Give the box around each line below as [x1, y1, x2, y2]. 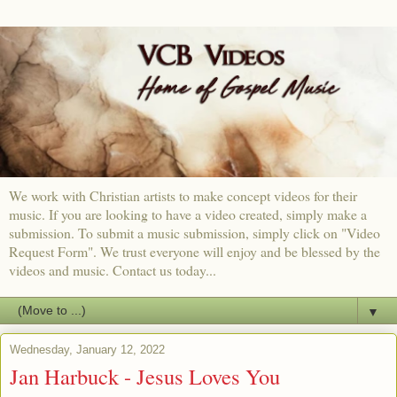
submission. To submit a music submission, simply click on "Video [9, 222, 380, 242]
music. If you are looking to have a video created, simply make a [9, 204, 367, 223]
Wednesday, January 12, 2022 [10, 342, 165, 356]
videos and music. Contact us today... [9, 260, 216, 279]
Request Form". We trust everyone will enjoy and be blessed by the [9, 241, 380, 261]
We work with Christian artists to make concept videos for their [9, 185, 357, 205]
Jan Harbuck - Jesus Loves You [10, 361, 280, 391]
